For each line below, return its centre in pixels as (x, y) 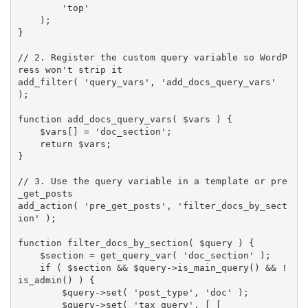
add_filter (45, 82)
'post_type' (163, 292)
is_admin (40, 280)
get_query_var (136, 255)
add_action (45, 206)
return (56, 144)
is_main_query (213, 267)
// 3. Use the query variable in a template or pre (152, 181)
